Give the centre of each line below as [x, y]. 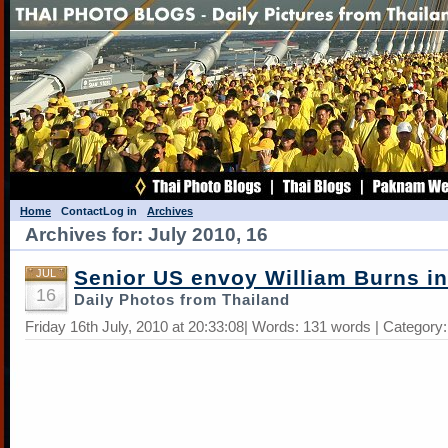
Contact [82, 211]
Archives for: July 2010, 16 [146, 234]
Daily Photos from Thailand [182, 299]
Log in [120, 211]
